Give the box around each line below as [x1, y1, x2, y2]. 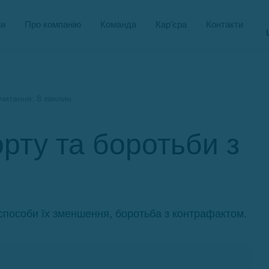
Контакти [205, 19, 243, 29]
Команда [100, 19, 136, 29]
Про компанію [24, 19, 81, 29]
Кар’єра [155, 19, 187, 29]
